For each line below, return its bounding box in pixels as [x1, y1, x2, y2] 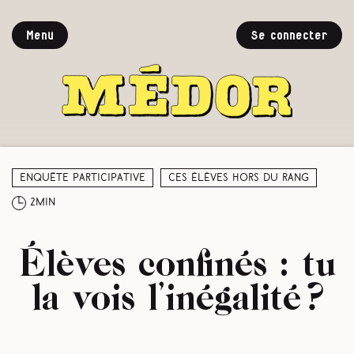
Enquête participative [20, 173, 145, 183]
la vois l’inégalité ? [31, 274, 323, 317]
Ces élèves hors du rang [168, 173, 309, 183]
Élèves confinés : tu [18, 240, 336, 283]
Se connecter [250, 30, 328, 41]
